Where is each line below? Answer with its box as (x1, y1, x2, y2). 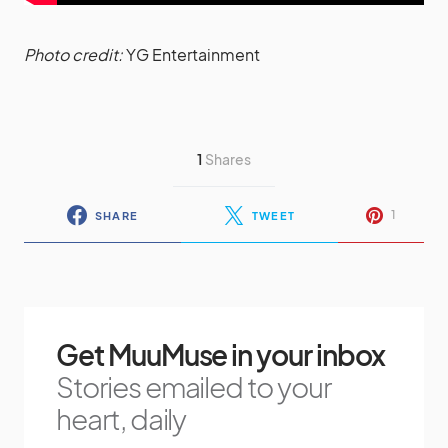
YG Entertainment (123, 44, 260, 66)
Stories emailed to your (56, 369, 331, 405)
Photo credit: (24, 44, 123, 66)
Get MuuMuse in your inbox (56, 337, 385, 373)
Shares (205, 149, 252, 168)
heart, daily (56, 401, 187, 437)
